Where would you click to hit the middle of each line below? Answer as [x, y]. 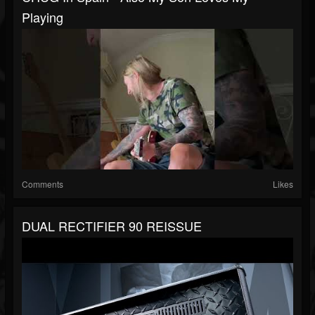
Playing [43, 17]
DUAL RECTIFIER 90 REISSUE [112, 226]
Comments [43, 184]
